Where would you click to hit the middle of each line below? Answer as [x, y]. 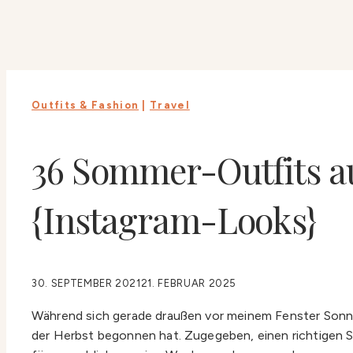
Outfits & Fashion [85, 106]
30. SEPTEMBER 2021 [86, 283]
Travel [170, 106]
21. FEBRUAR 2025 [189, 283]
